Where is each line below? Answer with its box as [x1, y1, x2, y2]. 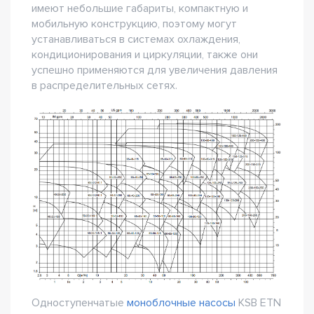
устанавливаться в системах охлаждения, [32, 32, 240, 46]
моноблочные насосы [127, 296, 235, 310]
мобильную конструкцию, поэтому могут [32, 16, 237, 31]
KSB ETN [235, 296, 281, 310]
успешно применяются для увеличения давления [32, 62, 278, 77]
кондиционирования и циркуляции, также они [32, 47, 258, 62]
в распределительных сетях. [32, 78, 177, 93]
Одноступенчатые [32, 296, 127, 310]
